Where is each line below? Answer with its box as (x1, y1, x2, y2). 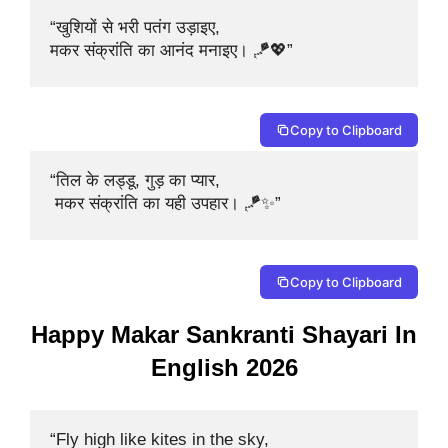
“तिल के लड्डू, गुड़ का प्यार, (50, 170, 220, 190)
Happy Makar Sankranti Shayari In (31, 321, 417, 349)
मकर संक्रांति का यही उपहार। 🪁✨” (50, 193, 281, 213)
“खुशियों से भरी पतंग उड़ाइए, (50, 18, 225, 38)
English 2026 (150, 354, 298, 382)
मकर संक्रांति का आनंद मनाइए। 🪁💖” (50, 41, 293, 61)
